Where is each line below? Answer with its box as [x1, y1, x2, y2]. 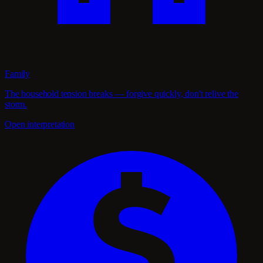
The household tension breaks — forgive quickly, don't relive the [5, 89, 238, 99]
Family [5, 69, 31, 79]
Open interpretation [5, 119, 75, 130]
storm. [5, 99, 28, 110]
